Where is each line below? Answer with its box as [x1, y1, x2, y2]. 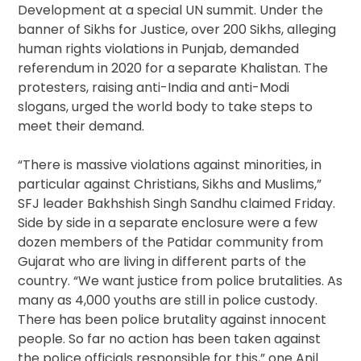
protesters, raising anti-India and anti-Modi [18, 78, 290, 98]
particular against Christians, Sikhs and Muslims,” [18, 175, 322, 194]
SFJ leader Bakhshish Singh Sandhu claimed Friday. [18, 194, 336, 214]
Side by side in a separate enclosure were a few [18, 214, 318, 233]
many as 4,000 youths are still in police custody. [18, 291, 318, 310]
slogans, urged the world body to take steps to [18, 98, 313, 117]
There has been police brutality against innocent [18, 310, 327, 330]
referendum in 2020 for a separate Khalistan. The [18, 59, 329, 78]
